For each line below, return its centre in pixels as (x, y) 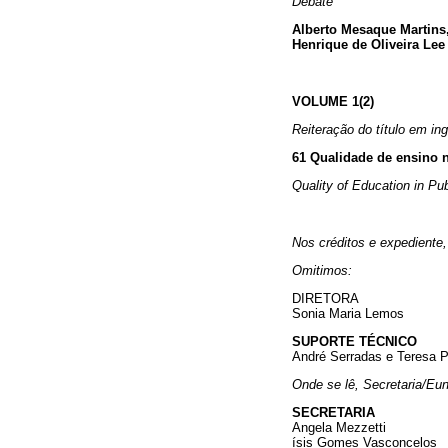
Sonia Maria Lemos (348, 313)
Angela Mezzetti (339, 428)
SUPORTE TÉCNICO (354, 342)
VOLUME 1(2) (333, 101)
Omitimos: (322, 270)
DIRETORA (325, 298)
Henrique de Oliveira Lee (368, 45)
